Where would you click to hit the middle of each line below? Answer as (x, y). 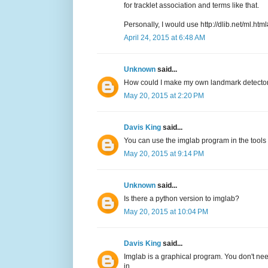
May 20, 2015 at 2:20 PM (164, 96)
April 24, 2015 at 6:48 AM (165, 38)
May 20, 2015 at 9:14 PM (164, 154)
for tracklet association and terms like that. (191, 6)
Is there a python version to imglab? (182, 199)
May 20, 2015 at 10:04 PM (166, 212)
